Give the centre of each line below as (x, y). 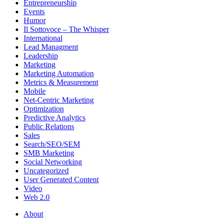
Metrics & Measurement (61, 82)
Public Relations (49, 127)
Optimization (44, 109)
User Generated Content (61, 180)
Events (34, 12)
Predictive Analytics (55, 118)
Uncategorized (46, 171)
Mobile (35, 91)
